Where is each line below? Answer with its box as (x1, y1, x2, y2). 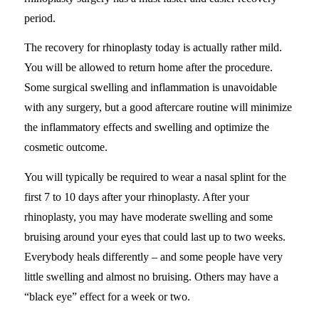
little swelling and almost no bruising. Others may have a (23, 270, 278, 283)
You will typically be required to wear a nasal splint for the (23, 170, 286, 183)
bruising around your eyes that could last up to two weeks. (23, 230, 286, 243)
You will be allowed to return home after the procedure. (23, 61, 273, 74)
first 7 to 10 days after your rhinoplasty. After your (23, 190, 249, 203)
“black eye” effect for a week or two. (23, 290, 190, 303)
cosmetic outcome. (23, 141, 108, 154)
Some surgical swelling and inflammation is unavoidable (23, 81, 277, 94)
